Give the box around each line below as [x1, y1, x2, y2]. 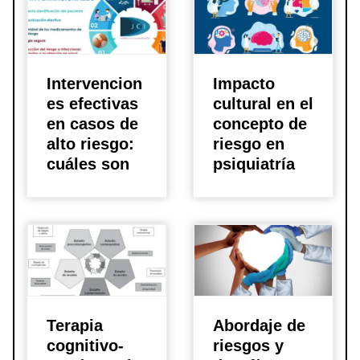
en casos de [47, 115, 138, 133]
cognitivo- [47, 337, 124, 355]
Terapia [47, 317, 103, 335]
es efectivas [47, 95, 138, 113]
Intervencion [47, 75, 142, 93]
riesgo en [213, 135, 284, 153]
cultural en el [213, 95, 313, 113]
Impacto [213, 75, 275, 93]
